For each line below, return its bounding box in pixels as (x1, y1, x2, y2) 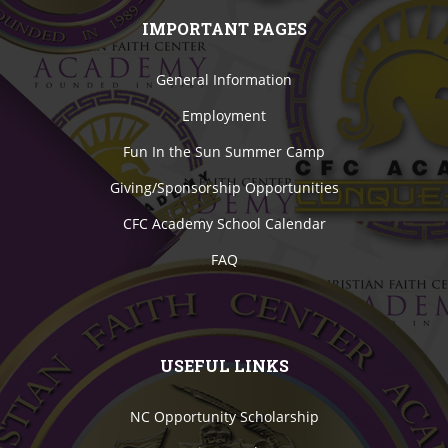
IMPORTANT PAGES (141, 17, 307, 39)
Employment (182, 105, 266, 125)
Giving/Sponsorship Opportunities (109, 177, 339, 197)
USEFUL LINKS (159, 354, 289, 376)
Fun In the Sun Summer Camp (123, 141, 325, 161)
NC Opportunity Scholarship (129, 406, 319, 426)
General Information (156, 69, 292, 89)
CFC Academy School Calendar (122, 213, 326, 233)
